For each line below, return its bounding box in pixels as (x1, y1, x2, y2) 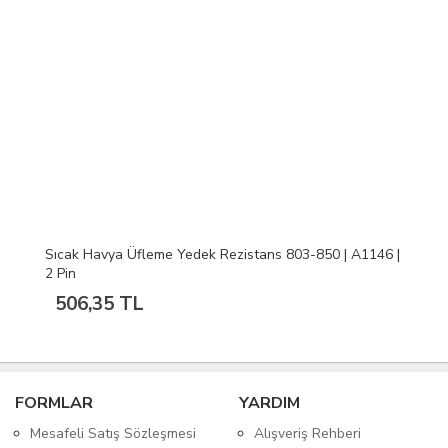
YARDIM (239, 392, 300, 415)
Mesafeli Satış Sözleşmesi (30, 424, 196, 444)
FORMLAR (15, 392, 93, 415)
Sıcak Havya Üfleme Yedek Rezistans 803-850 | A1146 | (45, 245, 400, 265)
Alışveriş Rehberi (254, 424, 361, 444)
